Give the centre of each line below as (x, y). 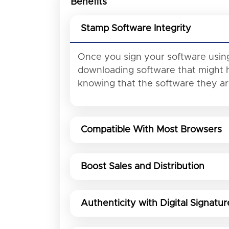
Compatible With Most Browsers (151, 130)
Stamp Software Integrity (136, 28)
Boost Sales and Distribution (143, 166)
